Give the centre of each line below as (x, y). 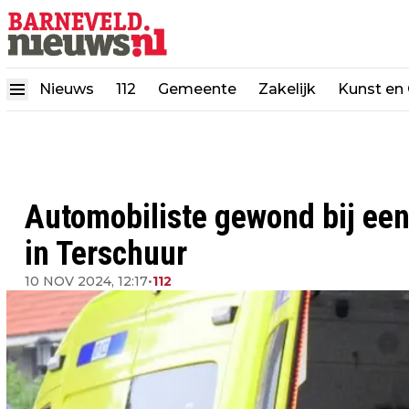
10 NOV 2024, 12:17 (86, 281)
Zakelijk (287, 89)
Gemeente (197, 89)
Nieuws (67, 89)
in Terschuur (106, 254)
